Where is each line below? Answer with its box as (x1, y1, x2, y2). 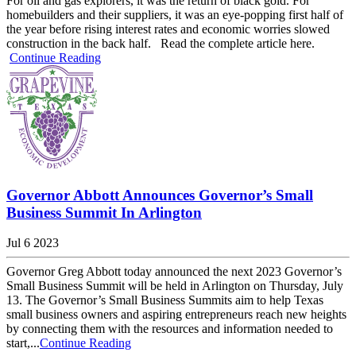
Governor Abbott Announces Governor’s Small (6, 186, 313, 203)
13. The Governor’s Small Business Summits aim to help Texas (6, 293, 323, 308)
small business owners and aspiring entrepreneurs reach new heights (6, 308, 346, 322)
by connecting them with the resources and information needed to (6, 322, 333, 336)
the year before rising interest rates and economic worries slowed (6, 21, 330, 36)
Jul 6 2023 (6, 236, 59, 250)
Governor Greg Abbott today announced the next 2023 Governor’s (6, 265, 342, 279)
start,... (6, 336, 40, 350)
